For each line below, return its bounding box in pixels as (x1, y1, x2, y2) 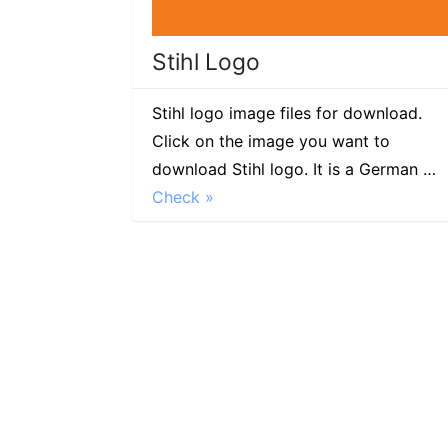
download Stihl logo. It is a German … (152, 159, 436, 180)
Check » (152, 187, 214, 208)
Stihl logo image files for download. (152, 103, 422, 124)
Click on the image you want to (152, 131, 390, 152)
